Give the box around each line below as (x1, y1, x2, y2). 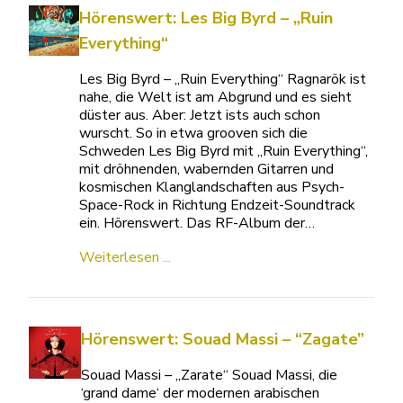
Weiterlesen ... (78, 247, 171, 268)
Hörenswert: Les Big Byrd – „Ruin (78, 7, 333, 30)
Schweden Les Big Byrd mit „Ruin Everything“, (78, 141, 368, 162)
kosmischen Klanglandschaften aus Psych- (78, 177, 345, 198)
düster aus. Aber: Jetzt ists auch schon (78, 105, 320, 126)
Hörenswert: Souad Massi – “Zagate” (81, 328, 365, 351)
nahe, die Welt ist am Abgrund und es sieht (78, 87, 352, 108)
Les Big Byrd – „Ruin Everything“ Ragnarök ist (78, 69, 366, 90)
